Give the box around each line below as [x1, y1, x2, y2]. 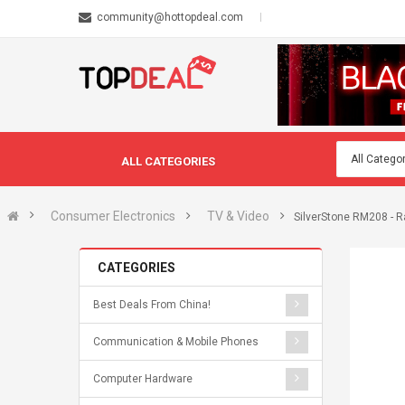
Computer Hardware [93, 372, 193, 385]
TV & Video [207, 209, 269, 223]
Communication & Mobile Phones [93, 335, 259, 348]
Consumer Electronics [51, 209, 175, 223]
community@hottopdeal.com [97, 11, 243, 24]
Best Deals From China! [93, 298, 211, 311]
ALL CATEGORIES [121, 155, 215, 168]
